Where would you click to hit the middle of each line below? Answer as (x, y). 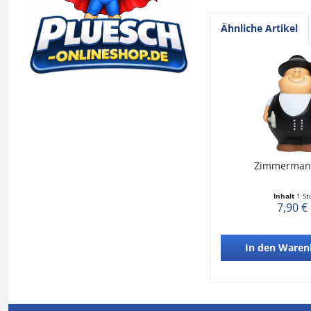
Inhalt (285, 196)
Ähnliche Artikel (259, 28)
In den (260, 247)
